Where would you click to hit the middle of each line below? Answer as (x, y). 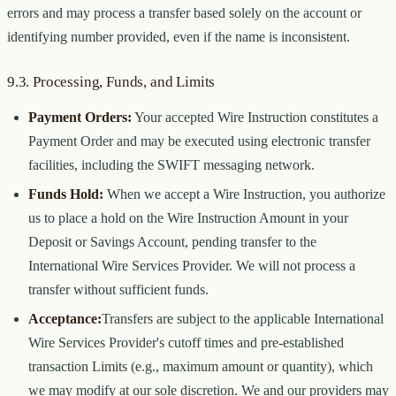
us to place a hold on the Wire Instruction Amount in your (188, 218)
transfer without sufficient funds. (118, 290)
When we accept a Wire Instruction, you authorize (244, 194)
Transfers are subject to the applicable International (243, 319)
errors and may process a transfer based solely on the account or (184, 13)
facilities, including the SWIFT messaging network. (171, 165)
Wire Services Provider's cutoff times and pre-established (186, 343)
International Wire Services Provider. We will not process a (192, 266)
